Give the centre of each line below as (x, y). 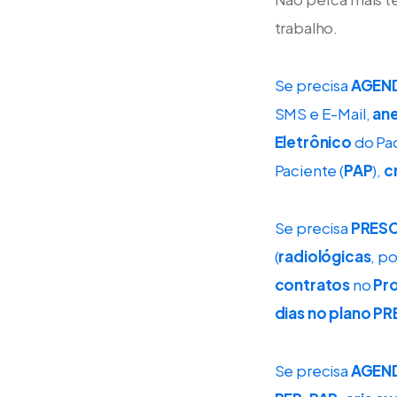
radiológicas (325, 256)
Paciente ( (309, 170)
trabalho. (306, 27)
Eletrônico (313, 141)
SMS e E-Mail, (323, 113)
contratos (312, 284)
